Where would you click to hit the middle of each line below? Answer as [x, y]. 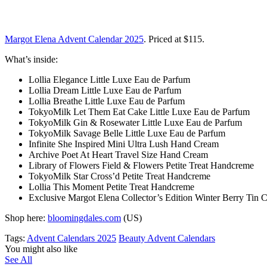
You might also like [41, 249]
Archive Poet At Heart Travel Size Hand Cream [118, 154]
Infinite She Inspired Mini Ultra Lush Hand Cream [124, 144]
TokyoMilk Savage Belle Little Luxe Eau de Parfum [127, 133]
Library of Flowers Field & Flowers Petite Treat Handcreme [141, 165]
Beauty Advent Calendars [167, 238]
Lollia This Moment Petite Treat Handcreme [111, 187]
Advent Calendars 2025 [72, 238]
